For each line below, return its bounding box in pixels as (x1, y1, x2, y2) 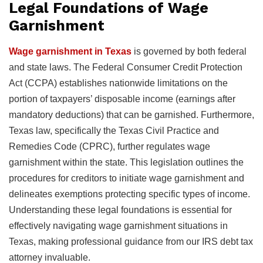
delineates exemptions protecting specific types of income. (9, 188, 250, 199)
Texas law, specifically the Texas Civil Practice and (9, 125, 219, 136)
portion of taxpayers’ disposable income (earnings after (9, 93, 235, 104)
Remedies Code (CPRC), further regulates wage (9, 141, 210, 151)
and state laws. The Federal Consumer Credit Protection (9, 62, 242, 72)
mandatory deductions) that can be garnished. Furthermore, (9, 109, 254, 120)
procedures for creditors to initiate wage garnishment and (9, 173, 244, 183)
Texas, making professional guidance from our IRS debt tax (9, 236, 253, 247)
